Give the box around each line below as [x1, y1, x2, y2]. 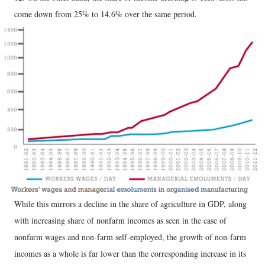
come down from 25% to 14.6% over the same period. [14, 8, 197, 20]
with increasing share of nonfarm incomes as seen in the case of [14, 214, 227, 226]
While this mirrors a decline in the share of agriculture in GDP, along [14, 198, 247, 209]
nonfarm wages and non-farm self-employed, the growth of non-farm [14, 231, 246, 243]
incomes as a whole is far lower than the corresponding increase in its [14, 247, 246, 259]
